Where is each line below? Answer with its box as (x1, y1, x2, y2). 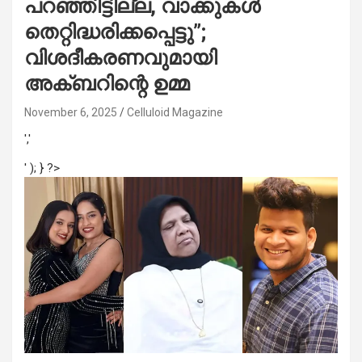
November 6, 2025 (24, 106, 117, 119)
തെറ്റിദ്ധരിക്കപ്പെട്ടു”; (24, 20, 206, 44)
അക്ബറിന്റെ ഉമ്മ (24, 72, 189, 95)
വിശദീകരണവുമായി (24, 46, 217, 69)
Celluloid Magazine (127, 106, 223, 119)
